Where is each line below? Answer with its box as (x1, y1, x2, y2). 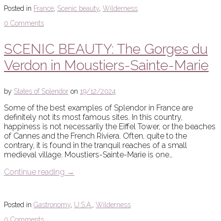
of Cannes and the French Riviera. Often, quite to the (4, 131, 187, 141)
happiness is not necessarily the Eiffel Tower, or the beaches (4, 122, 216, 132)
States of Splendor (14, 87, 69, 96)
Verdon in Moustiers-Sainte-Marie (4, 57, 209, 74)
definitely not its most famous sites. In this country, (4, 112, 183, 122)
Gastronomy (34, 201, 71, 209)
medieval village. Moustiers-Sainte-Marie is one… (4, 150, 173, 160)
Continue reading (4, 167, 67, 177)
